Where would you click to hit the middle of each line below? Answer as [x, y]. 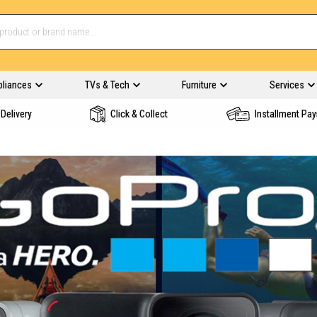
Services [287, 85]
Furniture [199, 85]
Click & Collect [139, 114]
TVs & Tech [107, 85]
